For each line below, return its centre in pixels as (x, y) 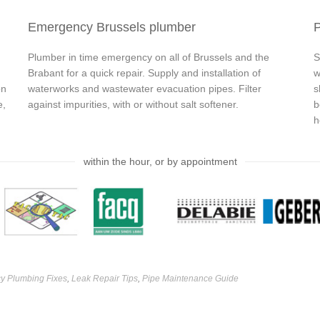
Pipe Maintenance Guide (190, 278)
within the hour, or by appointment (160, 161)
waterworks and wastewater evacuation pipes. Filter (145, 88)
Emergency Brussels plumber (112, 27)
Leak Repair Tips (105, 278)
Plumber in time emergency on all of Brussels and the (149, 57)
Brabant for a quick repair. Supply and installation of (144, 72)
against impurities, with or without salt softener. (133, 104)
